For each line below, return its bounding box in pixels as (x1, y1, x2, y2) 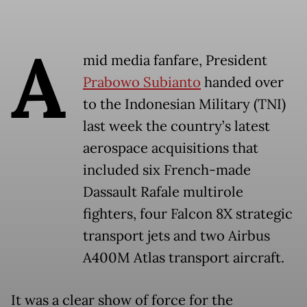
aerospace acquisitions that (83, 139, 258, 158)
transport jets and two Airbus (83, 227, 270, 245)
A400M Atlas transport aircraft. (83, 249, 284, 267)
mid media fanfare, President (83, 51, 267, 70)
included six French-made (83, 161, 251, 180)
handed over (201, 73, 284, 92)
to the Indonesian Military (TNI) (83, 95, 286, 114)
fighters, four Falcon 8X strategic (83, 205, 293, 223)
